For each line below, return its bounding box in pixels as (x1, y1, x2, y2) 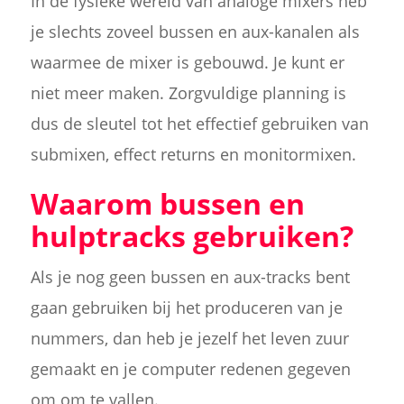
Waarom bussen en (30, 183, 305, 223)
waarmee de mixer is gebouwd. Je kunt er (30, 50, 344, 73)
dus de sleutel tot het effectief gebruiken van (30, 112, 369, 134)
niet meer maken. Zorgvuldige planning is (30, 81, 346, 104)
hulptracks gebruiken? (30, 216, 353, 255)
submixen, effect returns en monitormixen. (30, 142, 356, 165)
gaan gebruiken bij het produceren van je (30, 296, 343, 318)
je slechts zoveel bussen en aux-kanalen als (30, 20, 360, 42)
